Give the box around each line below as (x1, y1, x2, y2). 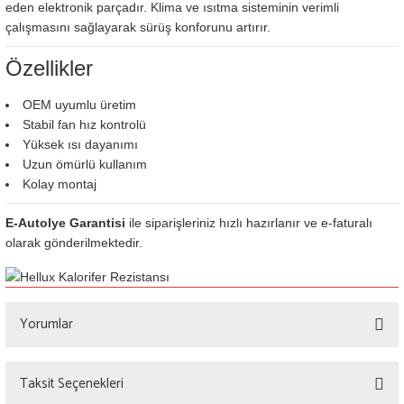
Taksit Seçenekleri (20, 372, 124, 396)
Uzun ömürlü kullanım (23, 157, 147, 171)
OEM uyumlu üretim (23, 97, 136, 112)
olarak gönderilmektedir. (5, 235, 142, 250)
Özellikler (5, 56, 93, 80)
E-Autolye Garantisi (5, 216, 125, 230)
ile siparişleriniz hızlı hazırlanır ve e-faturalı (125, 216, 372, 230)
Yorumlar (20, 313, 73, 336)
